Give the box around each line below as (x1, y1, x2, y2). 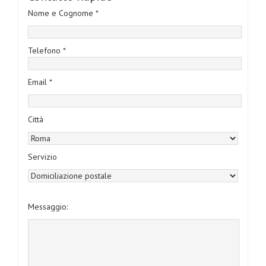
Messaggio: (28, 201, 68, 212)
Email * (28, 76, 52, 87)
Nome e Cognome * (28, 7, 99, 18)
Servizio (28, 151, 57, 162)
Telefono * (28, 45, 66, 56)
